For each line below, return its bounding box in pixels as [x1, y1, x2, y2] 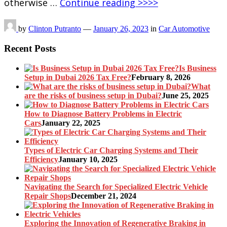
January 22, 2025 [41, 118, 100, 127]
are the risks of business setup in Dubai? [24, 91, 162, 100]
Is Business [179, 63, 216, 72]
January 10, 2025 [58, 155, 118, 164]
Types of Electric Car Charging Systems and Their [24, 145, 198, 155]
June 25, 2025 [162, 91, 209, 100]
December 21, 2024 [71, 191, 136, 200]
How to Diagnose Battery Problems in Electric [24, 109, 182, 118]
